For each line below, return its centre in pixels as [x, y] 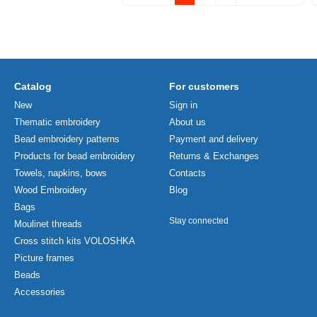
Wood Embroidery [51, 190]
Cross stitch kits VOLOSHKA [75, 241]
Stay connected [199, 221]
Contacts [188, 173]
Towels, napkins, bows [60, 173]
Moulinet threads [48, 224]
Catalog [33, 86]
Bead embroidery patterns [67, 139]
